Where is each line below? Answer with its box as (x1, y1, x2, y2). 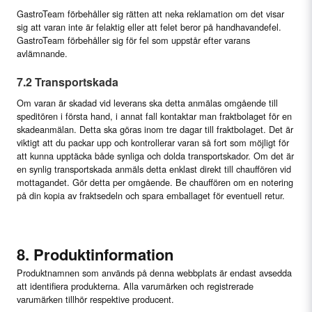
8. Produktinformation (17, 243, 173, 266)
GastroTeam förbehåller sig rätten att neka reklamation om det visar (17, 7, 284, 21)
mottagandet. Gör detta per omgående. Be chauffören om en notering (17, 175, 293, 189)
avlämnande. (17, 47, 68, 61)
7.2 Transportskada (17, 74, 118, 91)
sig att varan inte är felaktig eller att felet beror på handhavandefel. (17, 20, 281, 34)
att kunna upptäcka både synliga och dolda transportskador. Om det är (17, 149, 294, 163)
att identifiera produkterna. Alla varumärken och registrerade (17, 279, 253, 293)
